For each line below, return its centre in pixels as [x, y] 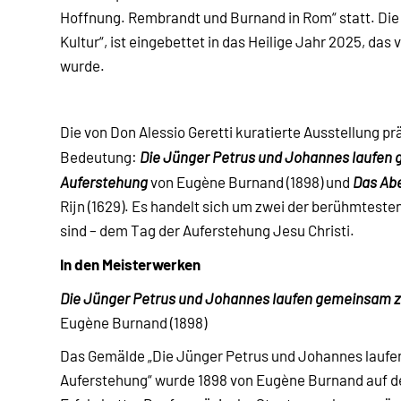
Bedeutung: [100, 156]
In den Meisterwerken [131, 263]
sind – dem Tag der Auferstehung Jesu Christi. [208, 230]
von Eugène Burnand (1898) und [251, 181]
